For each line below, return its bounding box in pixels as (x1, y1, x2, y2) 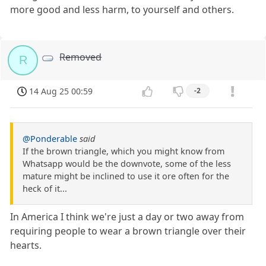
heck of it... (23, 183, 67, 195)
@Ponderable (23, 133, 77, 145)
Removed (59, 50, 102, 64)
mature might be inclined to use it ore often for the (23, 170, 229, 182)
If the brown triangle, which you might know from (23, 145, 224, 157)
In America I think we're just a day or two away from (10, 210, 245, 224)
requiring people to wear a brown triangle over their (10, 224, 246, 238)
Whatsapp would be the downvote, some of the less (23, 158, 231, 170)
